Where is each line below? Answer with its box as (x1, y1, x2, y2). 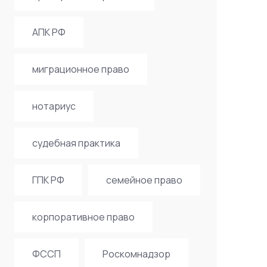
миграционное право (32, 63, 129, 76)
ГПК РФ (32, 173, 64, 187)
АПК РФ (32, 26, 66, 39)
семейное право (105, 173, 182, 187)
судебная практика (32, 136, 120, 150)
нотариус (32, 100, 76, 113)
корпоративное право (32, 210, 135, 223)
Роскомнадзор (102, 247, 170, 260)
